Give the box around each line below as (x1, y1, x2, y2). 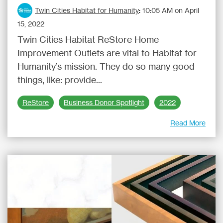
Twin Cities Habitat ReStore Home (17, 34, 159, 45)
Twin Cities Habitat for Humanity (35, 6, 139, 14)
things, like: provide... (17, 74, 102, 85)
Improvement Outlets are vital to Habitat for (17, 47, 197, 58)
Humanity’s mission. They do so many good (17, 61, 195, 72)
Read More (170, 118, 206, 127)
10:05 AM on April (142, 6, 199, 14)
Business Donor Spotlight (64, 98, 144, 107)
